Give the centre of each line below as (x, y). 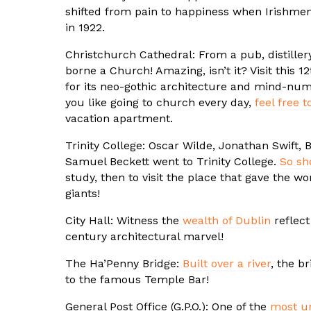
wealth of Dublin (227, 221)
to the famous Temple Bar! (137, 280)
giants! (83, 194)
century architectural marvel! (144, 237)
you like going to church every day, (160, 103)
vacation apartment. (119, 119)
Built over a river (227, 264)
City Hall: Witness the (124, 221)
